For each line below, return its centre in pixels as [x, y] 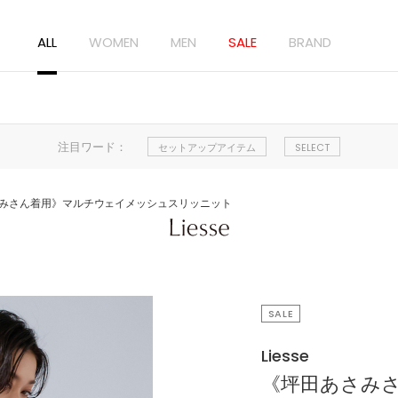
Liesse [285, 355]
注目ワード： [93, 147]
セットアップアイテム [207, 147]
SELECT [312, 147]
